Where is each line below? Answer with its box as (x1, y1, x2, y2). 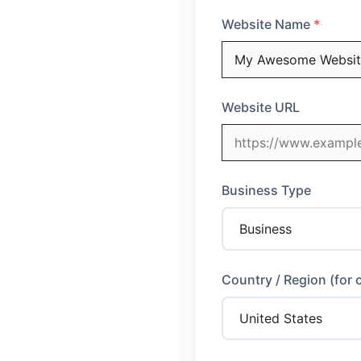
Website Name (222, 16, 310, 32)
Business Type (222, 182, 311, 198)
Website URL (222, 99, 300, 115)
